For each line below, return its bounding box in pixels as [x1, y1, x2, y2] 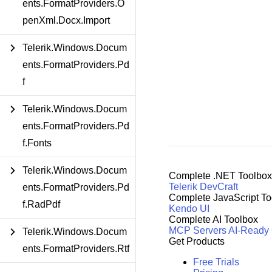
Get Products [168, 236, 225, 246]
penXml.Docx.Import [22, 15, 110, 25]
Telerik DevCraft [168, 181, 238, 192]
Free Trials [192, 256, 239, 267]
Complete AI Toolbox [168, 214, 258, 225]
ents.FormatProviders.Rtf [22, 243, 129, 254]
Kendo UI [168, 203, 209, 214]
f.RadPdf [22, 199, 60, 209]
